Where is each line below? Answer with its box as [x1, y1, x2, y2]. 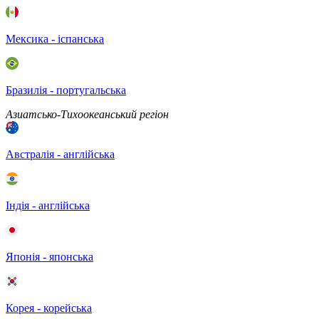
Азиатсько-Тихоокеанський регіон [6, 108, 169, 120]
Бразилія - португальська [6, 84, 126, 96]
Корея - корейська [6, 302, 92, 314]
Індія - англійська [6, 199, 90, 211]
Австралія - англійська [6, 148, 115, 160]
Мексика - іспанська [6, 33, 104, 45]
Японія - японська [6, 251, 93, 263]
